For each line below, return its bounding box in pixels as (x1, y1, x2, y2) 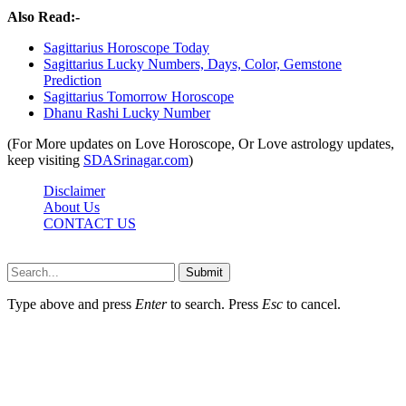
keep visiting (7, 152, 83, 169)
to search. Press (167, 296, 262, 313)
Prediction (43, 72, 101, 89)
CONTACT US (43, 216, 136, 232)
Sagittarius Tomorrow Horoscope (43, 89, 234, 105)
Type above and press (7, 296, 135, 313)
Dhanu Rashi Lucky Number (43, 105, 210, 121)
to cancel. (283, 296, 341, 313)
